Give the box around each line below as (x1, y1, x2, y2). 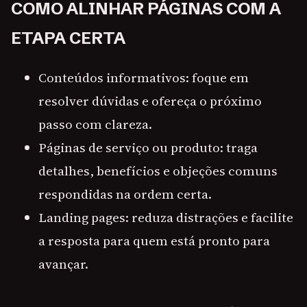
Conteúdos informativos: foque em (38, 69, 249, 87)
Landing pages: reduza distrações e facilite (38, 208, 293, 227)
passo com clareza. (38, 115, 152, 134)
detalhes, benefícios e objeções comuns (38, 162, 278, 180)
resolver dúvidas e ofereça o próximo (38, 92, 262, 110)
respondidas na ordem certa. (38, 185, 212, 204)
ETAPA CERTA (11, 28, 125, 49)
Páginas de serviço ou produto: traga (38, 138, 258, 157)
